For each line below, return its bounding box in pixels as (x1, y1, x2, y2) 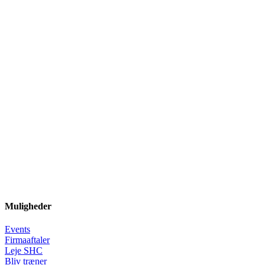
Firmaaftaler (5, 234, 50, 245)
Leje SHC (5, 245, 43, 256)
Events (5, 224, 30, 234)
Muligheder (5, 201, 51, 211)
